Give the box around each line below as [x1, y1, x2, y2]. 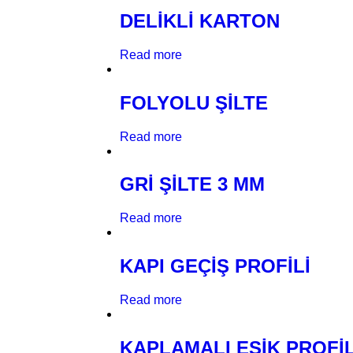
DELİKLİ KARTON [120, 9, 280, 32]
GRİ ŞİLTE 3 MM [120, 173, 265, 195]
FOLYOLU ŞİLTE [120, 91, 268, 113]
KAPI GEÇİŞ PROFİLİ [120, 255, 310, 277]
